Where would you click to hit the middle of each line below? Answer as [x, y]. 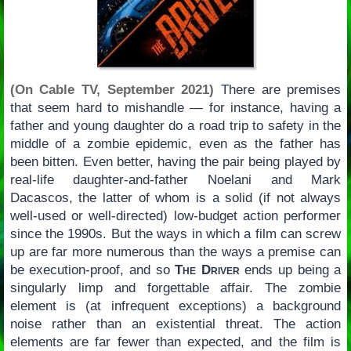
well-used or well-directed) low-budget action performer [175, 216]
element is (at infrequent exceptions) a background [175, 306]
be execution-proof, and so [92, 270]
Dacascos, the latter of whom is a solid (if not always [175, 198]
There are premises [278, 90]
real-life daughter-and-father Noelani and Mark [175, 180]
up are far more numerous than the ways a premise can [175, 252]
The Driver [207, 270]
